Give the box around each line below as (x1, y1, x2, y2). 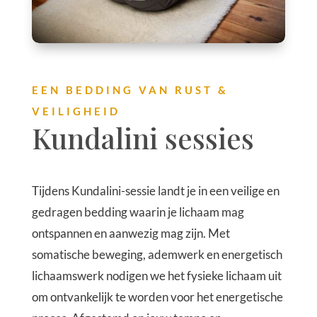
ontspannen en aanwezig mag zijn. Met (31, 225, 230, 241)
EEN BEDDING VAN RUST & (31, 83, 229, 96)
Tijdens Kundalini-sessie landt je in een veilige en (31, 183, 279, 198)
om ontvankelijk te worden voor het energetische (31, 289, 283, 304)
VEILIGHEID (31, 104, 120, 117)
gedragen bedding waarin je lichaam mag (31, 204, 244, 219)
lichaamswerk (31, 267, 106, 283)
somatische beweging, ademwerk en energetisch (31, 246, 282, 262)
